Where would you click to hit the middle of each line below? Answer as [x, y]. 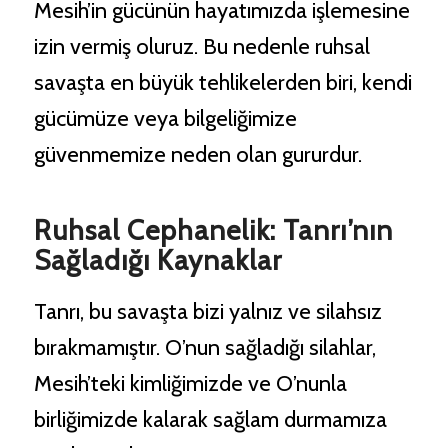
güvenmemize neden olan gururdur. [197, 154]
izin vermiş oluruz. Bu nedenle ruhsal [201, 46]
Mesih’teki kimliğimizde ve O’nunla [190, 383]
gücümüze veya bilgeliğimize [165, 118]
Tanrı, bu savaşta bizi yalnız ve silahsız [207, 311]
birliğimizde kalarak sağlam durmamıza [210, 419]
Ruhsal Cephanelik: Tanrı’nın [213, 229]
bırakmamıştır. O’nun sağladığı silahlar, [204, 347]
